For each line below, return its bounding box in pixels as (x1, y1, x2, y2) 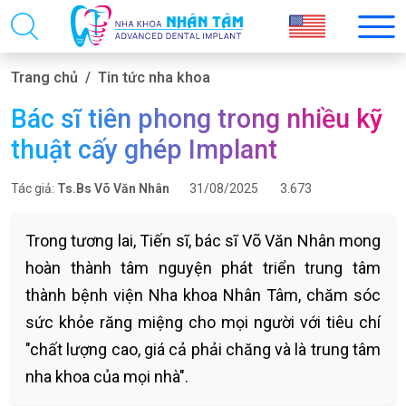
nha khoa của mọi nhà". (25, 367, 188, 386)
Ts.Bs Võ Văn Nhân (57, 181, 169, 196)
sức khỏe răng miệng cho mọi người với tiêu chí (25, 313, 381, 332)
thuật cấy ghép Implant (11, 134, 277, 165)
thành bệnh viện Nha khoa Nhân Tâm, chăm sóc (25, 285, 381, 304)
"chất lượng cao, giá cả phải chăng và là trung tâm (25, 340, 381, 359)
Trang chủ (11, 69, 78, 86)
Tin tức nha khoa (98, 69, 210, 86)
